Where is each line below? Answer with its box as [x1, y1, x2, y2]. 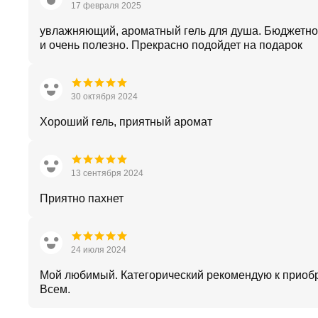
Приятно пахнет [40, 192, 124, 204]
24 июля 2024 [71, 245, 126, 255]
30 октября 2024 [71, 92, 138, 102]
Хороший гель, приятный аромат [40, 116, 212, 128]
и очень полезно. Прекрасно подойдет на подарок [40, 39, 302, 51]
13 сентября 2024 [71, 168, 143, 178]
